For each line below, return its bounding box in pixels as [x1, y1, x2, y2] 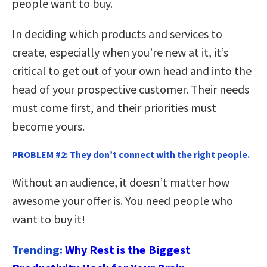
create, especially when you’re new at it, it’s [12, 45, 228, 60]
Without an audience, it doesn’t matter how [12, 174, 229, 190]
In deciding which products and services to [12, 26, 222, 42]
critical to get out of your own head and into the [12, 63, 252, 79]
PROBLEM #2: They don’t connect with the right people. [12, 148, 250, 160]
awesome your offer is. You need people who [12, 193, 233, 208]
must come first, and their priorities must [12, 100, 216, 116]
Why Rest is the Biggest [65, 241, 191, 257]
